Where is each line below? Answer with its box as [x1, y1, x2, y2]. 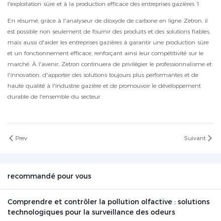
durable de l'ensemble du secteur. [7, 93, 101, 101]
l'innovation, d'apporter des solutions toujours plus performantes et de [7, 71, 198, 79]
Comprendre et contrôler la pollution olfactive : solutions [7, 197, 210, 207]
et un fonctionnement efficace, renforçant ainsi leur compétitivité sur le [7, 49, 203, 57]
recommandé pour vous [7, 172, 91, 181]
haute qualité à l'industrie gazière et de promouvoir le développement [7, 82, 201, 90]
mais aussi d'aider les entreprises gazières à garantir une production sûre [7, 38, 209, 46]
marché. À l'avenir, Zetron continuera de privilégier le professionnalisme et [7, 60, 212, 68]
